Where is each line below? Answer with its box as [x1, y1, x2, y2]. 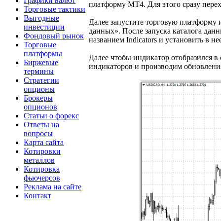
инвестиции [24, 22, 65, 31]
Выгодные [24, 13, 59, 22]
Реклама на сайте [24, 182, 81, 191]
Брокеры [24, 93, 53, 102]
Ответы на [24, 120, 59, 129]
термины [24, 67, 54, 75]
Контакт [24, 191, 51, 200]
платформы [24, 49, 62, 58]
